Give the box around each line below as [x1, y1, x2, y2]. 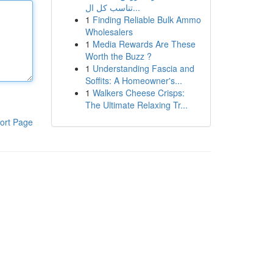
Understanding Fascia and [92, 62, 194, 74]
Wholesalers [85, 26, 133, 38]
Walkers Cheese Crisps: [92, 87, 185, 99]
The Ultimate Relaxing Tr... [85, 99, 188, 111]
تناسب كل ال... [132, 1, 140, 13]
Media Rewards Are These [92, 38, 196, 50]
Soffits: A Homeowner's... [85, 74, 182, 87]
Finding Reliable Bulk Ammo [92, 13, 201, 26]
